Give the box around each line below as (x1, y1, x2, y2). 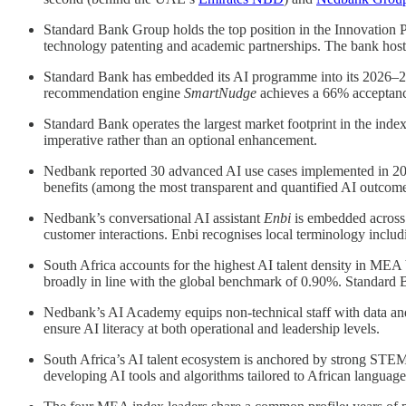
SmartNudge (184, 84, 256, 101)
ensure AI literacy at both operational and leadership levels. (43, 320, 380, 336)
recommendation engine (43, 84, 184, 101)
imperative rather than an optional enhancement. (43, 131, 317, 148)
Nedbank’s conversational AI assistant (43, 209, 264, 226)
